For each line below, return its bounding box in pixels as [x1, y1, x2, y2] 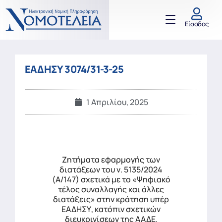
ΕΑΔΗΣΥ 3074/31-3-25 [25, 62, 123, 76]
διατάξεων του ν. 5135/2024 [59, 164, 163, 175]
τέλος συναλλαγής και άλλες [58, 184, 164, 195]
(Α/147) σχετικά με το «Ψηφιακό [52, 174, 170, 185]
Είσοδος [185, 19, 209, 28]
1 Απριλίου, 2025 [86, 97, 148, 108]
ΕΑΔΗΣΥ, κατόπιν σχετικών [61, 204, 161, 215]
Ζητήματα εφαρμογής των [62, 154, 160, 166]
